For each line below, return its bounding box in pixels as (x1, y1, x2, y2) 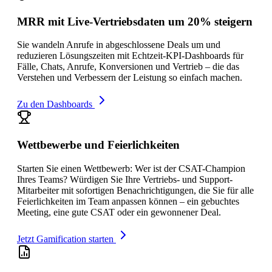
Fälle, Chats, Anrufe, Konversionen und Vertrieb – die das (17, 61, 239, 72)
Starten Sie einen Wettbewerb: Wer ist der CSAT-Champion (17, 163, 245, 174)
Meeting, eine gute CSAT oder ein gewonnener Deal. (17, 206, 221, 217)
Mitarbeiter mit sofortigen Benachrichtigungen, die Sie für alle (17, 185, 254, 195)
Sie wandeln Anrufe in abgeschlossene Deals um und (17, 39, 220, 50)
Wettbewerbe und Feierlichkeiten (17, 138, 180, 151)
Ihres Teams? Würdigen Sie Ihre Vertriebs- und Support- (17, 174, 233, 185)
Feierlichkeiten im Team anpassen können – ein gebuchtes (17, 195, 239, 206)
